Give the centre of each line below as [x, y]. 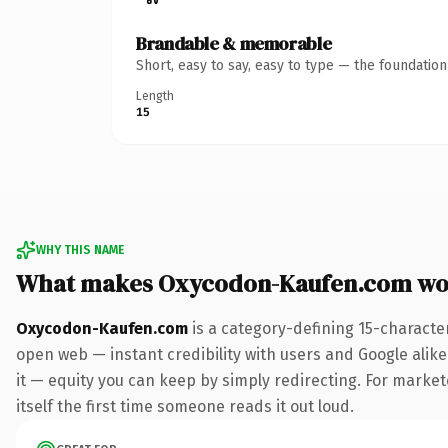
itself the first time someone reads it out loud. [185, 406]
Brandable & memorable [234, 43]
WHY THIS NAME [80, 249]
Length [155, 95]
